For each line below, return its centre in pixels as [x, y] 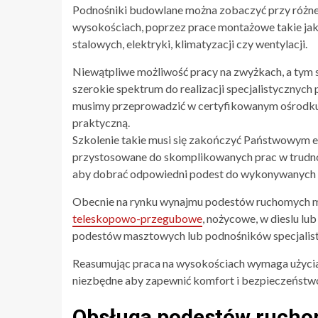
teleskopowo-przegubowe [137, 218]
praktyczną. [101, 122]
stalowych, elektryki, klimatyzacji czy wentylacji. [190, 43]
